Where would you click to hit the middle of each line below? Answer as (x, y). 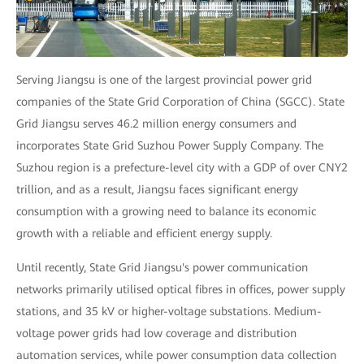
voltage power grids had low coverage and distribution (156, 334)
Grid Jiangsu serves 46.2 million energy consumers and (156, 124)
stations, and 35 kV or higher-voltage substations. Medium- (169, 312)
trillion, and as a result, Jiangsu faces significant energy (157, 190)
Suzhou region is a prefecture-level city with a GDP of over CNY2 (182, 168)
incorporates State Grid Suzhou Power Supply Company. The (170, 146)
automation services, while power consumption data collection (176, 355)
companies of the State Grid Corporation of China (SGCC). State (180, 102)
